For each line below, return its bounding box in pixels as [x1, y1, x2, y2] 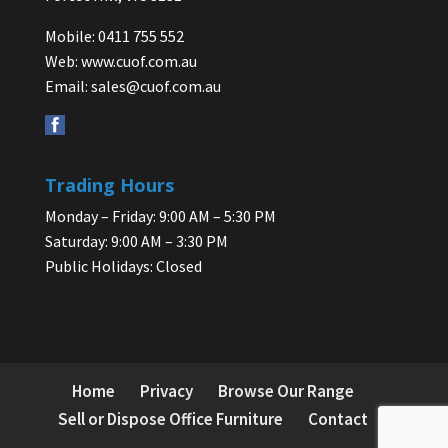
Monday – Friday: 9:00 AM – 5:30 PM [44, 206, 276, 227]
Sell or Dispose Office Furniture [57, 408, 283, 431]
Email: [44, 76, 91, 97]
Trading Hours [44, 173, 174, 198]
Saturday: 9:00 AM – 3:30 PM [44, 231, 228, 252]
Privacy [139, 380, 193, 403]
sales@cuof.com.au [90, 76, 221, 97]
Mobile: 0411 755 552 [44, 26, 184, 47]
